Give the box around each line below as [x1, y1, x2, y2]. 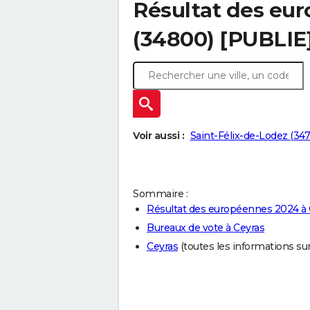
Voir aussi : [133, 129, 184, 143]
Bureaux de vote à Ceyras [147, 221, 264, 235]
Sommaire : [133, 188, 188, 201]
